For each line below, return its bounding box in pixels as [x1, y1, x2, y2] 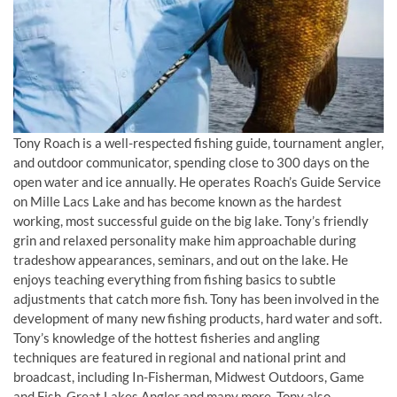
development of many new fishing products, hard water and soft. [13, 310, 382, 326]
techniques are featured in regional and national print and [13, 349, 346, 365]
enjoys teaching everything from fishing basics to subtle [13, 271, 336, 287]
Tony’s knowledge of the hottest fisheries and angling [13, 330, 320, 346]
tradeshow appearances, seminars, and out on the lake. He [13, 252, 348, 268]
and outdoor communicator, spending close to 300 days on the [13, 154, 370, 170]
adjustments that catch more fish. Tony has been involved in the [13, 291, 379, 307]
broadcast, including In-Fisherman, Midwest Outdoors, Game [13, 369, 364, 385]
